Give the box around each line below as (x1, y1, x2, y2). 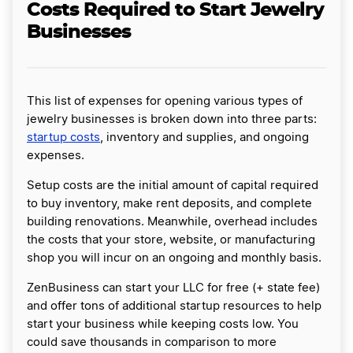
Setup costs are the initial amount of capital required (27, 180, 318, 192)
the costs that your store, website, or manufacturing (27, 234, 315, 247)
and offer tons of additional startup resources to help (27, 300, 321, 313)
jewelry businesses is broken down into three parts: (27, 113, 317, 126)
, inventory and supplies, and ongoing (100, 132, 309, 144)
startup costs (27, 132, 100, 144)
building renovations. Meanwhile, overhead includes (27, 216, 318, 229)
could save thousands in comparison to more (27, 336, 277, 349)
